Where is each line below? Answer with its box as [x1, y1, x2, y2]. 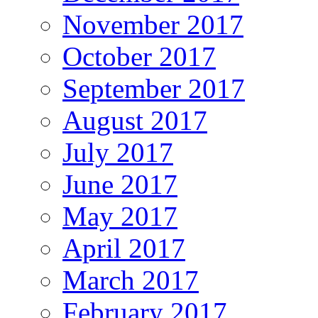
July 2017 [62, 137, 173, 168]
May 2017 [62, 201, 177, 232]
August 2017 [62, 105, 207, 136]
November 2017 [62, 9, 243, 40]
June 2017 [62, 169, 177, 200]
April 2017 [62, 233, 185, 264]
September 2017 [62, 73, 245, 104]
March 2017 [62, 265, 199, 296]
